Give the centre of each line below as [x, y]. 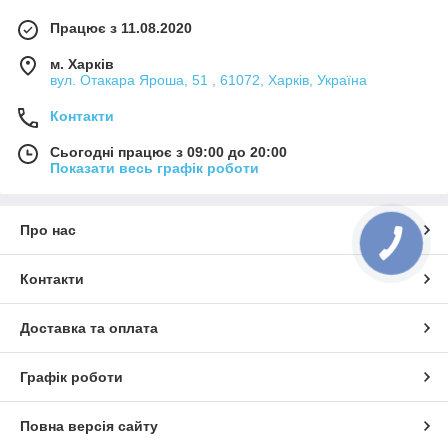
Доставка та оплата [89, 327]
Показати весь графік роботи [154, 167]
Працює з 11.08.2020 [121, 27]
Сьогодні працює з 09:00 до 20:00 [168, 151]
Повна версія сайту [89, 425]
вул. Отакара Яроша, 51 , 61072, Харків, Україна [208, 79]
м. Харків [82, 63]
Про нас [48, 229]
